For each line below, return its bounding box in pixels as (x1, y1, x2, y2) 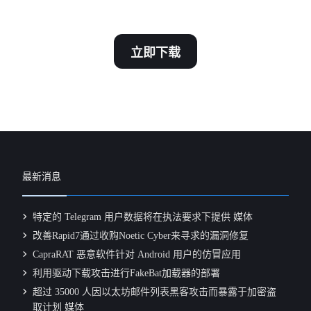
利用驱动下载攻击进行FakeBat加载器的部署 (33, 268, 221, 279)
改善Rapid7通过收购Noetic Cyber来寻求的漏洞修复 (33, 230, 249, 242)
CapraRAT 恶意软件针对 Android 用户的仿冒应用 (33, 249, 242, 260)
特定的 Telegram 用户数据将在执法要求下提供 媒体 (33, 212, 253, 223)
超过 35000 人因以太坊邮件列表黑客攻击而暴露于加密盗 (33, 287, 277, 298)
